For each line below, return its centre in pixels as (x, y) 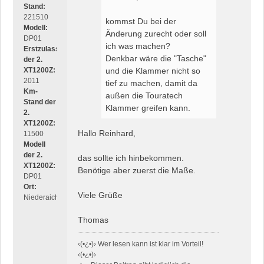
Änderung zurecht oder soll (156, 34)
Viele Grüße (100, 195)
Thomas (93, 220)
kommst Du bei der (141, 22)
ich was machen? (138, 46)
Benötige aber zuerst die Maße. (137, 171)
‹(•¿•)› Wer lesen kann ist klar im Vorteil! (141, 244)
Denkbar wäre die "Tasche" (156, 59)
